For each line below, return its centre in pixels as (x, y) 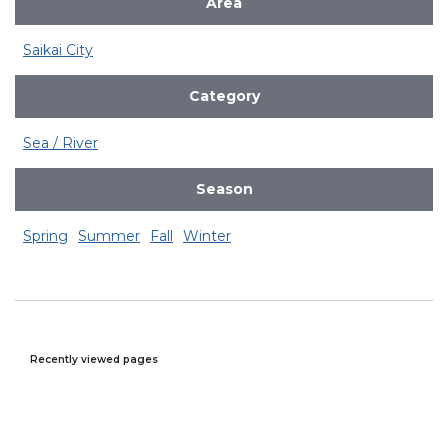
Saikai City (58, 49)
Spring (45, 235)
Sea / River (60, 142)
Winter (207, 235)
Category (224, 96)
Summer (109, 235)
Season (224, 189)
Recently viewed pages (94, 360)
